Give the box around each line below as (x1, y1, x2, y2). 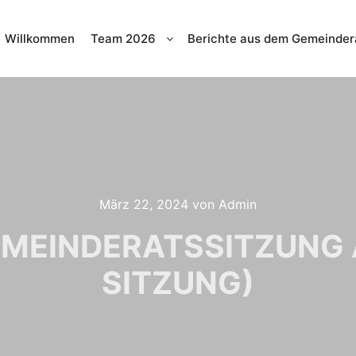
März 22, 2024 (99, 196, 188, 212)
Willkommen (5, 31, 75, 46)
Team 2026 (91, 31, 156, 46)
